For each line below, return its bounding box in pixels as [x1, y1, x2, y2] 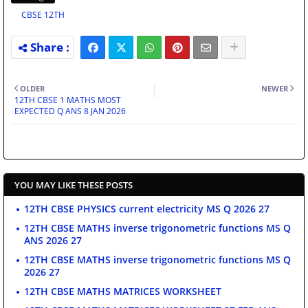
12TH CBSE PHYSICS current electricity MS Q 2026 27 [24, 201, 269, 215]
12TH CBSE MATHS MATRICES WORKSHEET [24, 284, 221, 298]
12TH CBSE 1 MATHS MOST [14, 93, 121, 106]
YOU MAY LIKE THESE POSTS [14, 178, 133, 191]
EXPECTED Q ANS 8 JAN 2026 [14, 104, 126, 117]
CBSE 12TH [21, 8, 65, 21]
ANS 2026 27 [24, 233, 82, 247]
